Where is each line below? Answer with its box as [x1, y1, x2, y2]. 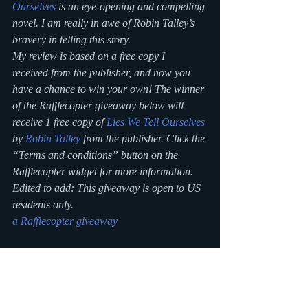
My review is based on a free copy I [12, 49, 168, 62]
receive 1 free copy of [12, 115, 107, 128]
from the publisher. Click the [80, 132, 208, 144]
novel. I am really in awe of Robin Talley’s [12, 16, 197, 29]
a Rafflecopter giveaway [12, 214, 118, 227]
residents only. [12, 198, 74, 210]
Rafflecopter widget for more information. [12, 165, 193, 177]
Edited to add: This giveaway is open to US [12, 181, 203, 194]
